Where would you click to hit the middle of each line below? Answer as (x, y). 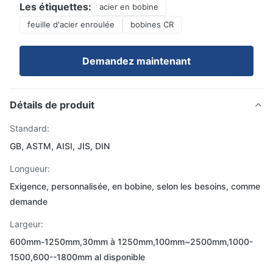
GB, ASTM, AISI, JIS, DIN (60, 146)
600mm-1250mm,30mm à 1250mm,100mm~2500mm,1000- (131, 242)
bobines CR (152, 24)
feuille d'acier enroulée (71, 24)
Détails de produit (52, 105)
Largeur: (27, 224)
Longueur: (30, 168)
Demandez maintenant (136, 61)
